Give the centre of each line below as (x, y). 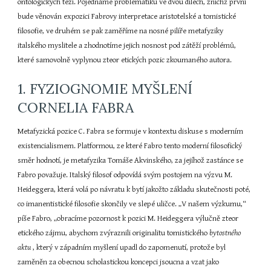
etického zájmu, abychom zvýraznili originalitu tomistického (114, 233)
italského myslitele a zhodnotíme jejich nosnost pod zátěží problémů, (127, 46)
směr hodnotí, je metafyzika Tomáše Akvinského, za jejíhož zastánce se (131, 161)
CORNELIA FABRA (76, 107)
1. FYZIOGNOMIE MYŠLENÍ (105, 89)
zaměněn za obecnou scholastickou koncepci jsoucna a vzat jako (119, 262)
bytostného (225, 233)
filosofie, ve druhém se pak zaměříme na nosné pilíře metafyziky (121, 31)
